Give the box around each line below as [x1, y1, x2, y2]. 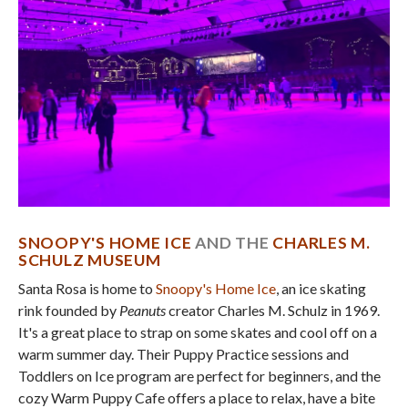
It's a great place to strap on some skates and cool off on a [18, 322, 377, 341]
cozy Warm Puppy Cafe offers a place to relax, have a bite [18, 388, 375, 406]
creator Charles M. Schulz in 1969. [168, 301, 380, 319]
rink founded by [18, 301, 119, 319]
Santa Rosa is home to [18, 279, 156, 297]
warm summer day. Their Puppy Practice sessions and [18, 344, 349, 362]
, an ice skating [276, 279, 366, 297]
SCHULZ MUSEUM [18, 250, 161, 270]
